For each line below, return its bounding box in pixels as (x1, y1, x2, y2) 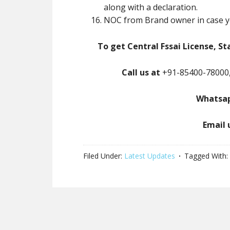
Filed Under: (83, 151, 124, 161)
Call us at (122, 67, 160, 78)
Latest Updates (124, 151, 175, 161)
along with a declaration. (104, 2, 198, 13)
